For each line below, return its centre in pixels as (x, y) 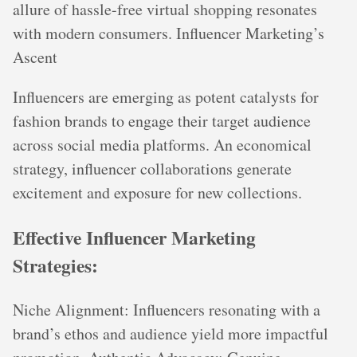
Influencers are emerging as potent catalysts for (166, 97)
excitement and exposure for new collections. (157, 193)
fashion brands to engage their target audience (162, 121)
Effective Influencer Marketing (134, 237)
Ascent (35, 57)
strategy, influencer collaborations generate (152, 169)
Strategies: (55, 265)
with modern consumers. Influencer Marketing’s (169, 33)
